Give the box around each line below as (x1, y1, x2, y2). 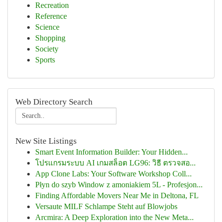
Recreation (35, 1, 69, 9)
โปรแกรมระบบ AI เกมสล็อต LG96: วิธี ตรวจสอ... (35, 159, 196, 167)
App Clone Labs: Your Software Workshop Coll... (35, 169, 192, 178)
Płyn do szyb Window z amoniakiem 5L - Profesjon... (35, 180, 203, 189)
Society (35, 45, 58, 53)
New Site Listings (15, 136, 77, 146)
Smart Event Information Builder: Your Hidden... (35, 148, 188, 156)
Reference (35, 12, 67, 20)
